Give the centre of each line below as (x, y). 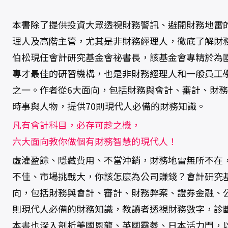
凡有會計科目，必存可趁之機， (76, 125)
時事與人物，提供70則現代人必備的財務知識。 (109, 106)
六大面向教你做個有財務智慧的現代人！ (94, 141)
